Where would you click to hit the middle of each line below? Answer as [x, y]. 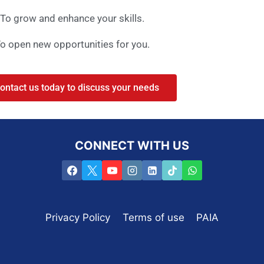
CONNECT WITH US [132, 146]
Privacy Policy [78, 218]
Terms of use [153, 218]
